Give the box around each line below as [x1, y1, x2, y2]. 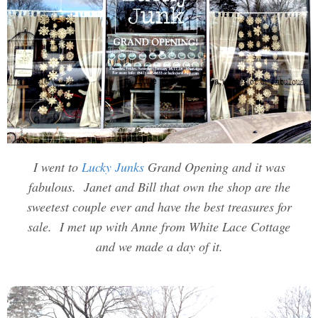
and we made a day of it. [95, 238, 223, 256]
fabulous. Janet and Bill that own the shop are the [28, 178, 290, 196]
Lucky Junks [81, 158, 144, 176]
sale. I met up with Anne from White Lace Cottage [28, 218, 290, 236]
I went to [33, 158, 82, 176]
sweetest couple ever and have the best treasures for [26, 198, 292, 216]
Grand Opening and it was [143, 158, 285, 176]
